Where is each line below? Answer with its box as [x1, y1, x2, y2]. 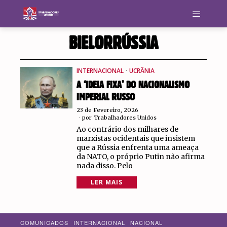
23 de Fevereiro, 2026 [76, 106, 138, 113]
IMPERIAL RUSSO [76, 92, 135, 102]
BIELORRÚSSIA [68, 34, 158, 52]
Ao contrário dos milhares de [76, 125, 178, 134]
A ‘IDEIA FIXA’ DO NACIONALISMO [76, 80, 190, 90]
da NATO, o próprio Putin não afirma [76, 152, 205, 161]
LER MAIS [90, 178, 123, 186]
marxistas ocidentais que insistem [76, 134, 195, 143]
